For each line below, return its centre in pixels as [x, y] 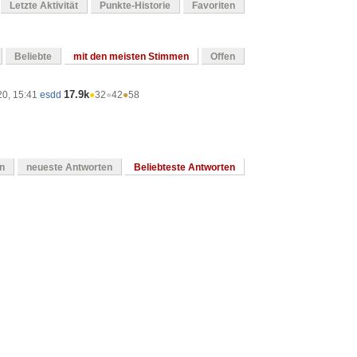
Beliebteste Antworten [184, 168]
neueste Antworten [69, 168]
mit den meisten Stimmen [131, 57]
